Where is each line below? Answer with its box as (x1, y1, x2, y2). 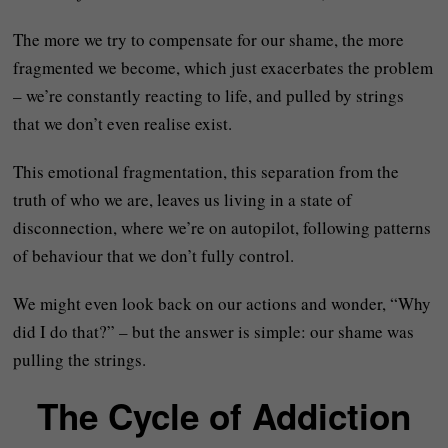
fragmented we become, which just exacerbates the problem (13, 56, 434, 79)
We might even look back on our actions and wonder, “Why (13, 292, 432, 315)
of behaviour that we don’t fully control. (13, 244, 295, 267)
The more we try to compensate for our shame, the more (13, 28, 405, 51)
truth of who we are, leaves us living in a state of (13, 188, 353, 211)
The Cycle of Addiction (36, 391, 411, 441)
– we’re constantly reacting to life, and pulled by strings (13, 84, 405, 107)
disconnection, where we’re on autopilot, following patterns (13, 216, 432, 239)
